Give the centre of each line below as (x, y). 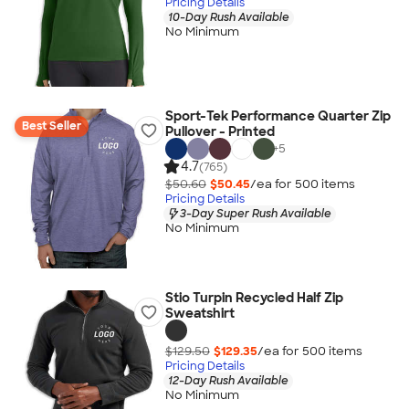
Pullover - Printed (220, 131)
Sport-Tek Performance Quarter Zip (278, 116)
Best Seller (52, 126)
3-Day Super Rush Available (255, 213)
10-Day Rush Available (228, 17)
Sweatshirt (199, 313)
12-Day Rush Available (228, 380)
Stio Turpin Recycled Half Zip (254, 298)
